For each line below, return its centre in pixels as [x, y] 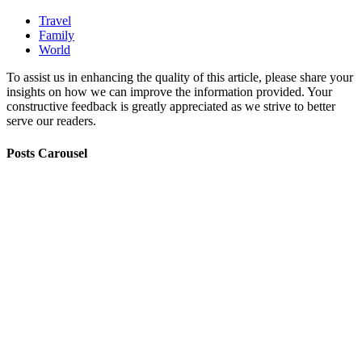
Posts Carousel [47, 153]
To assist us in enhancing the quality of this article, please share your [180, 78]
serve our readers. [51, 121]
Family [57, 36]
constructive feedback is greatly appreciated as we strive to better [171, 107]
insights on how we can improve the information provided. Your [169, 92]
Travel [55, 21]
